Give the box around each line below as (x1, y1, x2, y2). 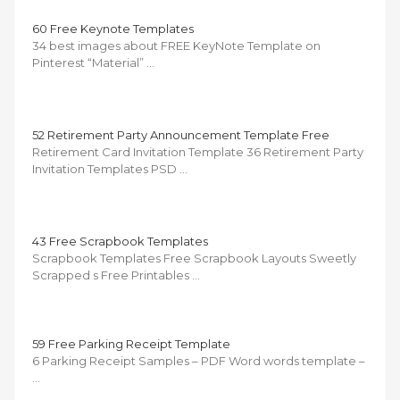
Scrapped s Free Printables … (32, 267, 200, 282)
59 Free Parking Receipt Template (32, 336, 230, 351)
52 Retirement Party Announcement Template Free (32, 127, 329, 142)
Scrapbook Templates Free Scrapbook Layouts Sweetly (32, 250, 356, 265)
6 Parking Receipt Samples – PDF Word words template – (32, 353, 365, 368)
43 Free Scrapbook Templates (32, 233, 208, 248)
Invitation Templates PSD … (32, 161, 187, 176)
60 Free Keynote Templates (32, 21, 194, 36)
